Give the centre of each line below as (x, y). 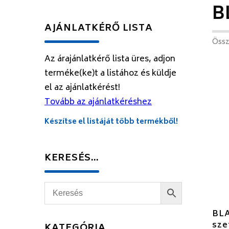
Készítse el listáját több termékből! (111, 122)
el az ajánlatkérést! (82, 88)
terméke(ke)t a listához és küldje (110, 74)
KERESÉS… (72, 158)
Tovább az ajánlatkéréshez (98, 102)
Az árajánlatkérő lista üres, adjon (110, 59)
